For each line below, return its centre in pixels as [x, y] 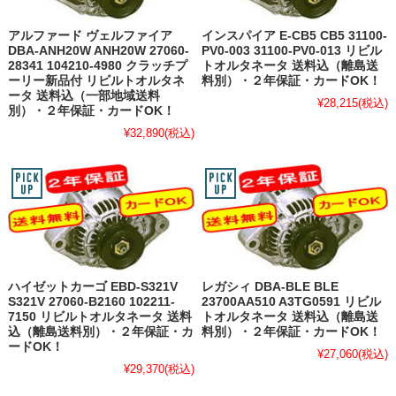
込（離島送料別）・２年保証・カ [100, 331]
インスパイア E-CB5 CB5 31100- [295, 36]
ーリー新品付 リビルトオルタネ [96, 81]
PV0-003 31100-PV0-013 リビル [292, 51]
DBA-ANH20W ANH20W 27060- [98, 51]
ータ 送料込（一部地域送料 [84, 96]
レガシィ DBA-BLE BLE [270, 286]
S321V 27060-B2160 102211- [91, 301]
